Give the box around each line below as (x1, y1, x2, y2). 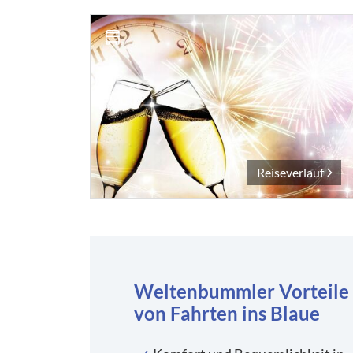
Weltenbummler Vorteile (134, 279, 349, 303)
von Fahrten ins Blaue (134, 301, 320, 325)
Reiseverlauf (257, 164, 325, 180)
